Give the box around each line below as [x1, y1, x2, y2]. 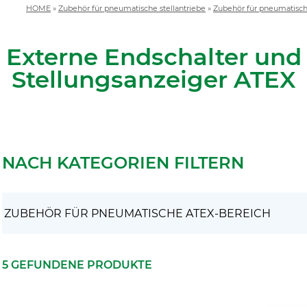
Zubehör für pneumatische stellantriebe [58, 4, 206, 14]
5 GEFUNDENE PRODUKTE [2, 258, 153, 272]
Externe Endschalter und [5, 42, 302, 71]
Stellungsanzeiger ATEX [11, 65, 296, 94]
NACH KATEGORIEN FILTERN [2, 153, 245, 173]
